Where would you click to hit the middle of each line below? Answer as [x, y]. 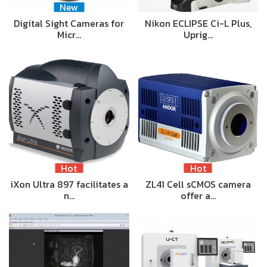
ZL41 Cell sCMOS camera [198, 184]
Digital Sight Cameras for [69, 24]
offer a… [198, 195]
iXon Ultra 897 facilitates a [69, 184]
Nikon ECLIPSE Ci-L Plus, [198, 24]
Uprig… [198, 35]
